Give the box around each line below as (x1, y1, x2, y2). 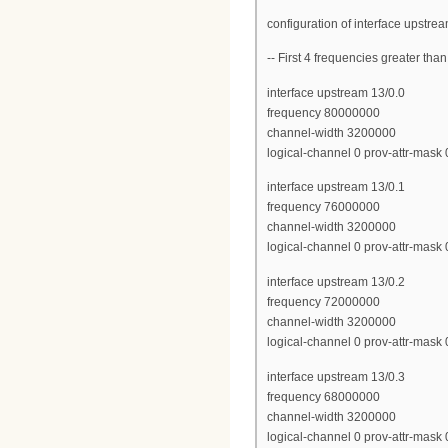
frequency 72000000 (267, 295, 380, 310)
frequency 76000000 (267, 200, 380, 215)
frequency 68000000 (267, 389, 380, 404)
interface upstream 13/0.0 (267, 85, 405, 100)
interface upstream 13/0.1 (267, 180, 405, 195)
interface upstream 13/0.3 (267, 369, 405, 384)
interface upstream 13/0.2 (267, 275, 405, 290)
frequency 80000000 (267, 105, 380, 120)
